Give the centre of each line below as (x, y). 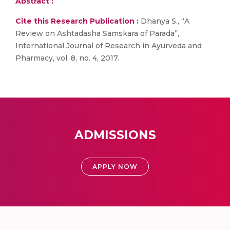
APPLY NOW (115, 167)
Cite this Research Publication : (77, 21)
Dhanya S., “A (164, 21)
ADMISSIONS (115, 135)
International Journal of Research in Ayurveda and (109, 46)
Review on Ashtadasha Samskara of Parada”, (97, 33)
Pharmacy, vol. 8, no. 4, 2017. (67, 58)
